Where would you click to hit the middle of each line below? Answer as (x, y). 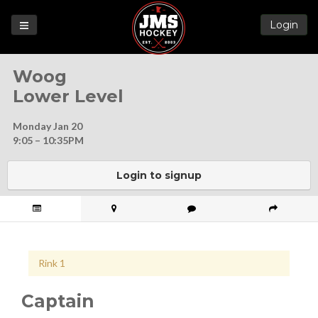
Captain (58, 301)
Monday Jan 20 (48, 126)
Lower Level (68, 96)
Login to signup (159, 175)
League (159, 89)
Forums (159, 157)
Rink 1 (52, 263)
